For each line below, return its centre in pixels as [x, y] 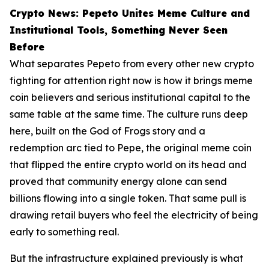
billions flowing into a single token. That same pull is [128, 198]
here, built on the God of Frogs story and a [107, 131]
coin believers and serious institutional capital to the [130, 98]
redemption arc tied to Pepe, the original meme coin [131, 148]
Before [27, 47]
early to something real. [65, 232]
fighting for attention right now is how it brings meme [131, 81]
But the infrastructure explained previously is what [126, 258]
